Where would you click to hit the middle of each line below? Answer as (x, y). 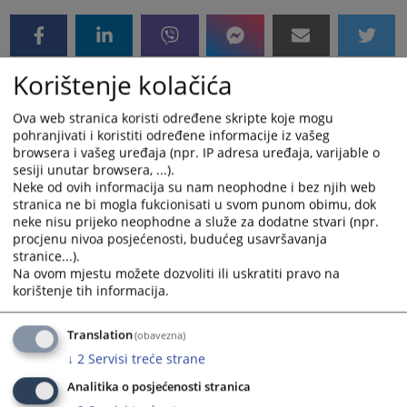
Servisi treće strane (147, 359)
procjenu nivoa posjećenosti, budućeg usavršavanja (170, 239)
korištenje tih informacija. (91, 291)
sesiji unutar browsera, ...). (94, 170)
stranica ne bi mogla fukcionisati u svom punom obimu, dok (194, 204)
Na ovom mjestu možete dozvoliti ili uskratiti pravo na (176, 273)
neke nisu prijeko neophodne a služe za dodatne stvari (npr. (196, 222)
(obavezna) (160, 335)
